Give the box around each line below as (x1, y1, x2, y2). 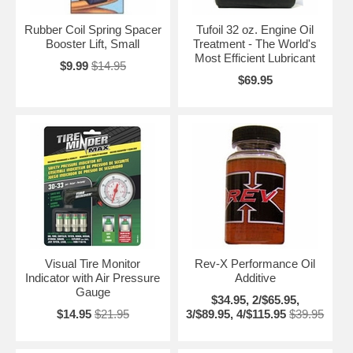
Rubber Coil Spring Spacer (24, 22, 162, 36)
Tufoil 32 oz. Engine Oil (196, 22, 314, 36)
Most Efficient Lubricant (195, 50, 316, 65)
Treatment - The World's (193, 36, 318, 50)
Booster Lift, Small (46, 36, 140, 50)
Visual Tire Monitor (45, 256, 141, 270)
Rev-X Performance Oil (195, 256, 316, 270)
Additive (234, 270, 276, 284)
